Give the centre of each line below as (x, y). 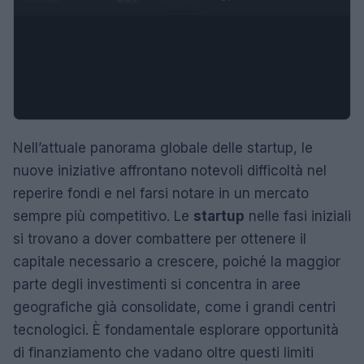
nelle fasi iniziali (298, 216)
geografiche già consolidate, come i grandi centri (174, 307)
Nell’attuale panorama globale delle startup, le (163, 147)
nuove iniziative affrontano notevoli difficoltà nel (170, 170)
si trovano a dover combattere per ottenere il (160, 238)
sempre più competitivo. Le (103, 216)
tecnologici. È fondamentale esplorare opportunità (176, 329)
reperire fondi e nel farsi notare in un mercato (161, 193)
